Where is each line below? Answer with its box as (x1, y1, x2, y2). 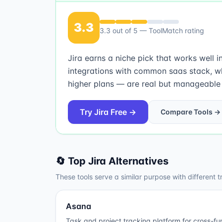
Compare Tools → (161, 108, 221, 116)
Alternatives (106, 155, 168, 167)
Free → (109, 107, 136, 117)
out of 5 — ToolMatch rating (111, 26, 204, 35)
